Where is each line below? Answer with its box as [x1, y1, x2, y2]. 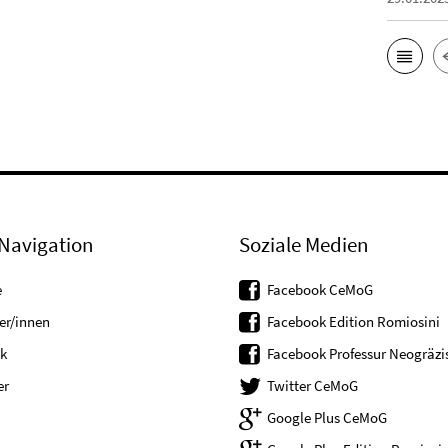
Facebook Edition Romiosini [267, 312, 440, 332]
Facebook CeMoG [267, 280, 373, 300]
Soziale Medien [239, 231, 368, 259]
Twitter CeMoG [267, 376, 358, 396]
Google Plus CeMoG [267, 408, 387, 428]
